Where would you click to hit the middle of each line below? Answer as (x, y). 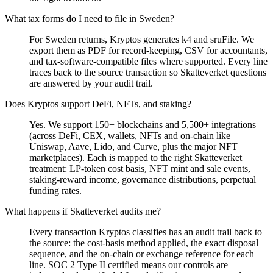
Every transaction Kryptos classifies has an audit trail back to (146, 232)
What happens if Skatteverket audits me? (83, 211)
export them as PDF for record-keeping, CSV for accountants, (148, 50)
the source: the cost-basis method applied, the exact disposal (144, 243)
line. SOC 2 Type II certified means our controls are (129, 264)
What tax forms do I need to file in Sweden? (90, 18)
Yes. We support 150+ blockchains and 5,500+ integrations (143, 124)
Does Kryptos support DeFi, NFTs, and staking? (98, 104)
